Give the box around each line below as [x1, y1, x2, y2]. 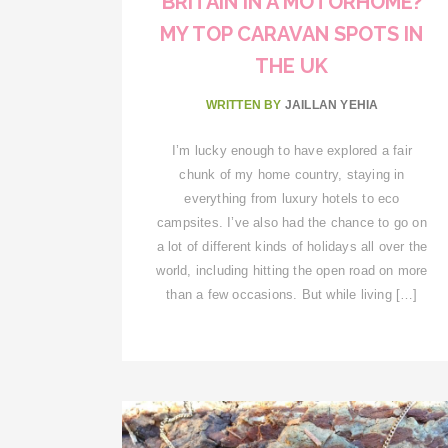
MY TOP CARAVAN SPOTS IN [160, 21, 424, 46]
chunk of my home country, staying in [179, 166, 405, 182]
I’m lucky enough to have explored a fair [171, 142, 412, 158]
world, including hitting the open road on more [156, 262, 428, 278]
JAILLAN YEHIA [284, 97, 379, 112]
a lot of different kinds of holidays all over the [156, 238, 428, 254]
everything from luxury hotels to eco [184, 190, 400, 206]
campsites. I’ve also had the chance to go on [157, 214, 427, 230]
